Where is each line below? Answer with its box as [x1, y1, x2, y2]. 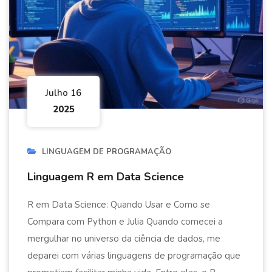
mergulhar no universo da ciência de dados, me [27, 232, 220, 245]
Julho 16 [46, 86, 81, 99]
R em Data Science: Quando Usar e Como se [27, 198, 210, 211]
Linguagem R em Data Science [27, 169, 184, 184]
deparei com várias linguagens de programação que [27, 249, 240, 262]
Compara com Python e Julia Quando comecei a [27, 215, 223, 228]
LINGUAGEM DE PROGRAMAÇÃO [42, 146, 171, 157]
